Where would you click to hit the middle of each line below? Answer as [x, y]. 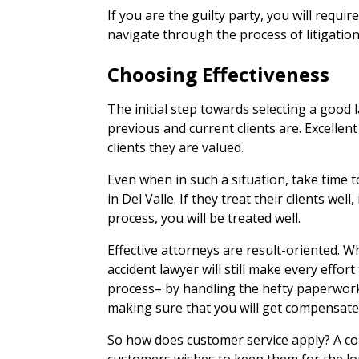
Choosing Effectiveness [219, 74]
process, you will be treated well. [204, 218]
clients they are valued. [176, 147]
